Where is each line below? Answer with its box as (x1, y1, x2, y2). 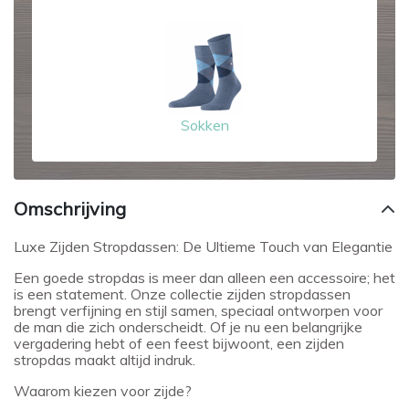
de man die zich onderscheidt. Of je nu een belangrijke (14, 318, 362, 336)
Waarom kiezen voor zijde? (14, 382, 192, 400)
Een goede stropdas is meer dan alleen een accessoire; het (14, 268, 395, 287)
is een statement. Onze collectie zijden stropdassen (14, 285, 351, 303)
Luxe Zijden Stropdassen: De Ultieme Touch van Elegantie (14, 237, 393, 256)
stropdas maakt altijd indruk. (14, 351, 195, 369)
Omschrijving (14, 197, 126, 220)
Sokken (180, 116, 229, 134)
